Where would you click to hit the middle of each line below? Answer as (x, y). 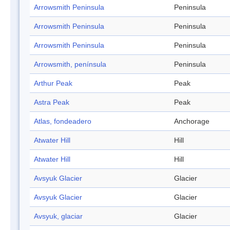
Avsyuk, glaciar (58, 216)
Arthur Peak (53, 83)
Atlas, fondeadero (63, 121)
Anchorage (192, 121)
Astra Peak (52, 102)
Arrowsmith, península (70, 64)
